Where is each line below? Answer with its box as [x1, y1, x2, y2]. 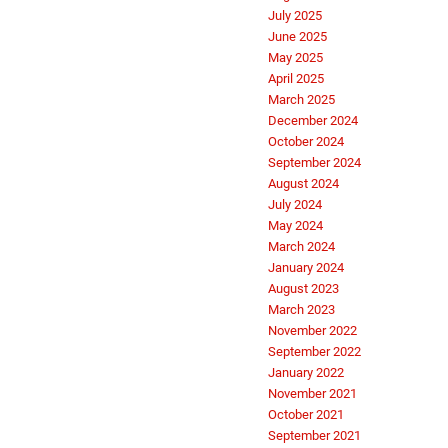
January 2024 [268, 260, 344, 276]
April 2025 [268, 71, 324, 87]
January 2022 [268, 365, 344, 381]
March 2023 [268, 302, 335, 318]
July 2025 [268, 8, 322, 24]
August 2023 [268, 281, 339, 297]
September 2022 [268, 344, 361, 360]
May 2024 [268, 218, 323, 234]
